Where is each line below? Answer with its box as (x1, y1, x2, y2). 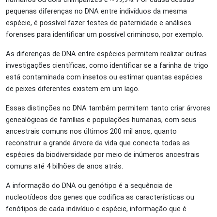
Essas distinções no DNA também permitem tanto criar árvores (6, 103, 211, 112)
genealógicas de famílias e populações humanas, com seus (6, 115, 197, 124)
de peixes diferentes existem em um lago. (6, 84, 141, 93)
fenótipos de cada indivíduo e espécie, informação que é (6, 204, 186, 213)
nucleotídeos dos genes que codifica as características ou (6, 192, 194, 201)
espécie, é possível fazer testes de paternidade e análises (6, 18, 191, 27)
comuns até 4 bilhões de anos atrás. (6, 161, 123, 170)
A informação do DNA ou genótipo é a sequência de (6, 181, 172, 190)
